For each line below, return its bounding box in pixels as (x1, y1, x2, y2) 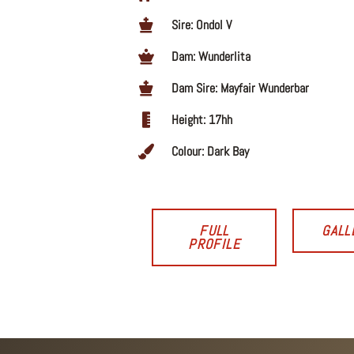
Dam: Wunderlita (171, 48, 250, 65)
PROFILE (188, 235, 240, 253)
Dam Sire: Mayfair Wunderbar (171, 80, 309, 96)
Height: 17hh (171, 111, 232, 128)
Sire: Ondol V (171, 17, 232, 33)
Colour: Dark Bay (171, 143, 249, 160)
